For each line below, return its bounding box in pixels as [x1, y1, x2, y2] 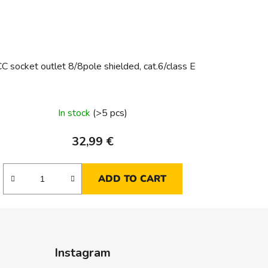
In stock [58, 106, 93, 120]
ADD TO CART [98, 172, 167, 186]
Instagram [54, 245, 111, 261]
